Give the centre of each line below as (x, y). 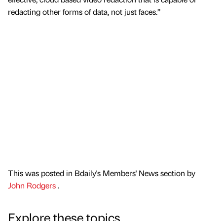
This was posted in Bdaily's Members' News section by (102, 173)
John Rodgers (33, 185)
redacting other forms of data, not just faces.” (84, 11)
